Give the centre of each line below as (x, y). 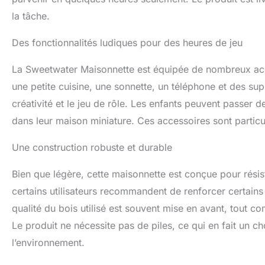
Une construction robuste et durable (92, 147)
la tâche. (31, 16)
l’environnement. (48, 242)
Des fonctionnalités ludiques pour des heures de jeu (127, 42)
